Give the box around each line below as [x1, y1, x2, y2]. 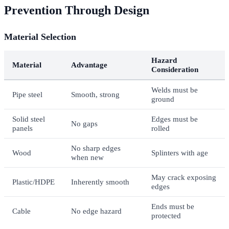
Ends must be [151, 201, 194, 211]
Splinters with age [151, 148, 208, 157]
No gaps [71, 119, 98, 128]
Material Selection [4, 31, 76, 42]
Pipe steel [12, 89, 42, 99]
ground [151, 94, 174, 103]
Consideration [151, 64, 198, 74]
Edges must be [151, 114, 198, 123]
